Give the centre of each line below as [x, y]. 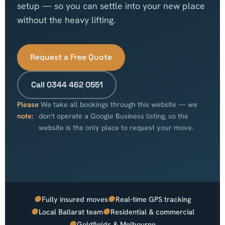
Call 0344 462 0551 [67, 85]
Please [28, 105]
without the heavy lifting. [66, 20]
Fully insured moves [75, 199]
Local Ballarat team [71, 212]
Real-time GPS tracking [153, 199]
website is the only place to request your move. [116, 128]
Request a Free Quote [71, 58]
